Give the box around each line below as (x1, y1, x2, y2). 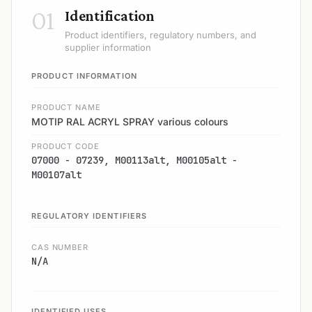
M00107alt (31, 168, 81, 181)
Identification (65, 6, 155, 24)
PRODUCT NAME (31, 102, 101, 112)
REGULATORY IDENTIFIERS (31, 210, 148, 221)
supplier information (65, 41, 151, 53)
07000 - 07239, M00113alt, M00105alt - (31, 153, 237, 166)
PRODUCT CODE (31, 141, 100, 151)
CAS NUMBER (31, 242, 88, 252)
